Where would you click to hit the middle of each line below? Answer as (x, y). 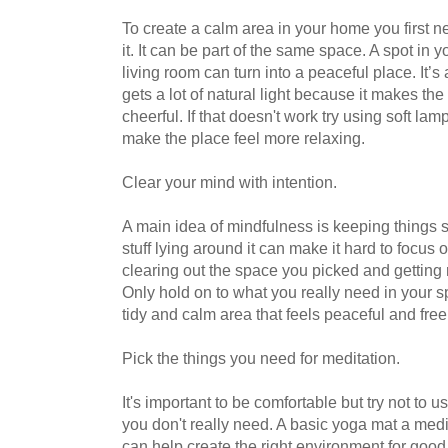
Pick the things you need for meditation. (261, 357)
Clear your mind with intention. (229, 181)
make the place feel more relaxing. (243, 137)
